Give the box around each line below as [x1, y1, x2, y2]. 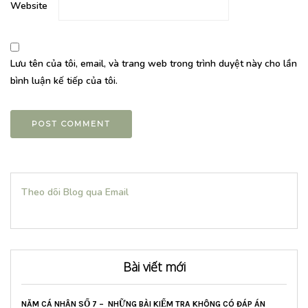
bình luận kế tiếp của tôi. [10, 74, 118, 88]
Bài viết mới [122, 258, 186, 276]
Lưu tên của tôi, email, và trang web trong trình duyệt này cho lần [10, 57, 297, 71]
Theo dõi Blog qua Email [21, 186, 129, 199]
